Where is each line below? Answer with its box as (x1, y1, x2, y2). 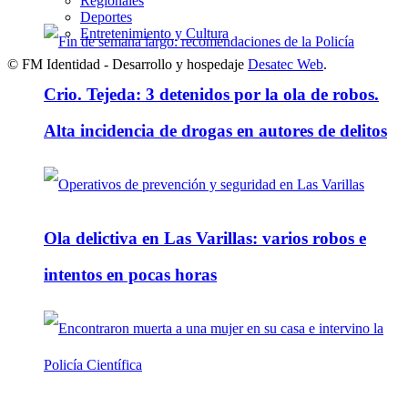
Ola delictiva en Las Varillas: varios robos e (44, 228, 366, 248)
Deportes (80, 8, 132, 25)
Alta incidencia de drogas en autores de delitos (44, 121, 387, 141)
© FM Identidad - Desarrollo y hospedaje (7, 56, 248, 72)
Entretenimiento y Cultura (80, 25, 229, 41)
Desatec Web (248, 56, 323, 72)
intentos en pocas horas (44, 264, 217, 284)
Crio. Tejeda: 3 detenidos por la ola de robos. (44, 85, 379, 105)
